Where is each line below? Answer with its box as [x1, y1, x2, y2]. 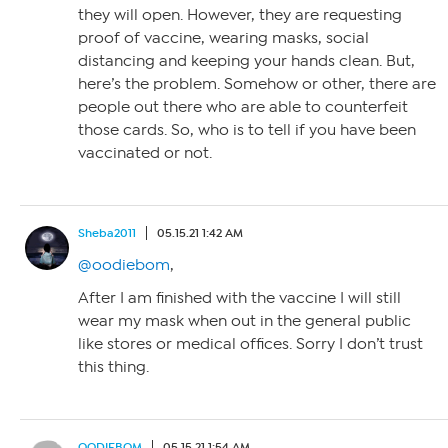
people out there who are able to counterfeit [78, 97, 408, 116]
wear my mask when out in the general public [78, 311, 411, 330]
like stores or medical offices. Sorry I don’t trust [78, 334, 423, 353]
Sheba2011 [78, 225, 136, 240]
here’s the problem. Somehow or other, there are [78, 74, 436, 93]
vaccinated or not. [78, 143, 212, 162]
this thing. [78, 357, 149, 376]
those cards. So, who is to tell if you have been [78, 120, 416, 139]
